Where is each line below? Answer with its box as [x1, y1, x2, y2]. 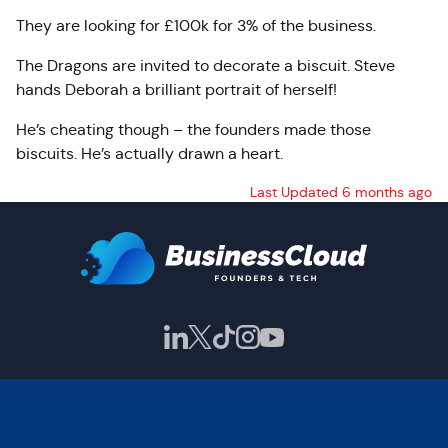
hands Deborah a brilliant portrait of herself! [16, 80, 337, 99]
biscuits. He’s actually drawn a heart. [16, 144, 283, 163]
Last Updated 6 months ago [250, 183, 432, 201]
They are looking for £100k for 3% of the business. [16, 16, 376, 35]
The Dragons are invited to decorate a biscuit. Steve [16, 56, 395, 75]
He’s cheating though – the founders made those [16, 120, 371, 139]
